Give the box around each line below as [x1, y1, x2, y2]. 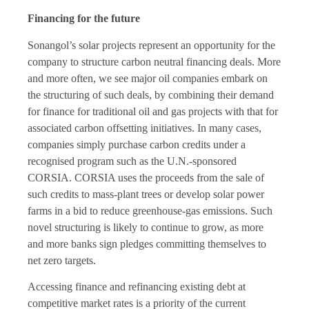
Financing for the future [28, 12, 140, 25]
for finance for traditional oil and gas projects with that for [28, 105, 278, 117]
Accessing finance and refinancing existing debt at [28, 280, 246, 292]
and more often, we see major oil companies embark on [28, 72, 268, 84]
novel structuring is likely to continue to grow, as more [28, 221, 263, 233]
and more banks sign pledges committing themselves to [28, 237, 266, 250]
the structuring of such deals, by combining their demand [28, 88, 274, 101]
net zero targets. [28, 254, 96, 266]
